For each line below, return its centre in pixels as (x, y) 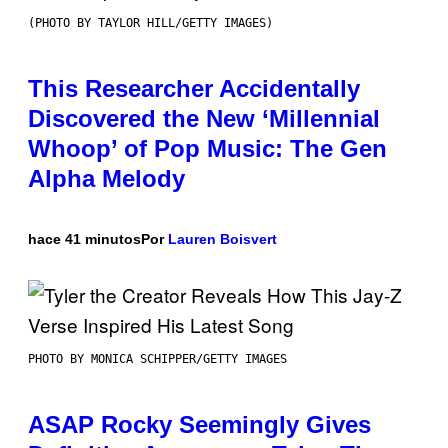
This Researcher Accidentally (194, 89)
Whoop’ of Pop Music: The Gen (207, 149)
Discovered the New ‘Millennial (204, 119)
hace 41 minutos (84, 239)
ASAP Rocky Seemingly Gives (199, 425)
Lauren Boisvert (222, 239)
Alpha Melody (106, 179)
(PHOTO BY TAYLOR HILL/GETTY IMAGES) (150, 23)
